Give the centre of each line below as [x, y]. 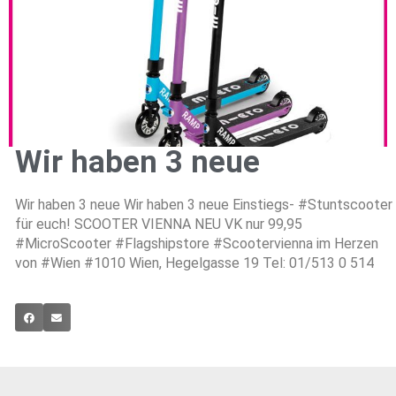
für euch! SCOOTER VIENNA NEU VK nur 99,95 [159, 224]
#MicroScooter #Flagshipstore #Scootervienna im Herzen [197, 243]
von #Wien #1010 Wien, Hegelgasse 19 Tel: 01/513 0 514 [194, 263]
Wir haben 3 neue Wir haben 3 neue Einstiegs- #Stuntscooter [204, 204]
